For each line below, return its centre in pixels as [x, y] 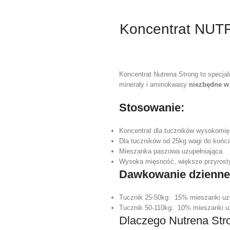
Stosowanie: [152, 107]
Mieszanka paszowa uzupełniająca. [172, 151]
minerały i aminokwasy [154, 84]
